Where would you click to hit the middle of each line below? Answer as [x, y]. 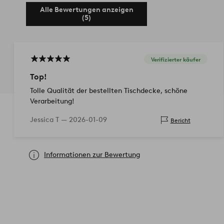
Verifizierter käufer [175, 59]
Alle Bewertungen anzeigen [86, 10]
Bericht [180, 120]
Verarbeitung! [52, 101]
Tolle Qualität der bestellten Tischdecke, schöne [109, 91]
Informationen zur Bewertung [92, 155]
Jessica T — [49, 120]
